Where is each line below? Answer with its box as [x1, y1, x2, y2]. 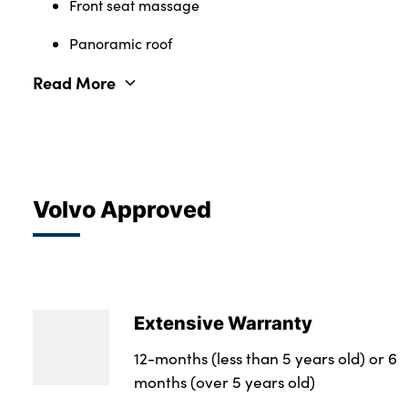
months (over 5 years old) [133, 370, 315, 393]
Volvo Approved [33, 192, 211, 226]
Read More [33, 71, 116, 95]
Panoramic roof [69, 34, 172, 54]
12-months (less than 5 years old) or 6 [133, 346, 397, 369]
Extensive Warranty [133, 308, 312, 336]
